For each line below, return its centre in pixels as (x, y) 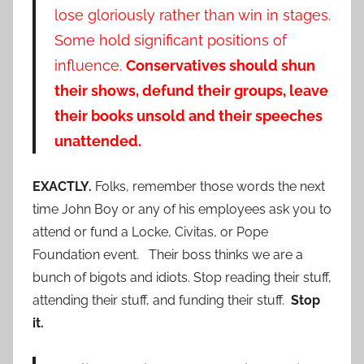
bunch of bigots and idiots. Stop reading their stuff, (182, 277)
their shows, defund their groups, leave (191, 90)
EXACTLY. (62, 186)
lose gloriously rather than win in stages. (192, 15)
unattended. (97, 141)
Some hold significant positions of (170, 40)
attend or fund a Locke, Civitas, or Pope (150, 232)
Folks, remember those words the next (208, 186)
